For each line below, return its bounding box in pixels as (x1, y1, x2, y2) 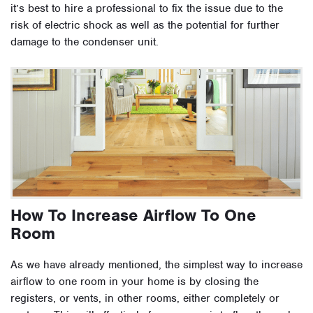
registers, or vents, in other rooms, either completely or (10, 291, 279, 306)
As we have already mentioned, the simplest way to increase (10, 258, 303, 272)
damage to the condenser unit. (10, 35, 159, 50)
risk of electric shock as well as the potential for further (10, 18, 279, 33)
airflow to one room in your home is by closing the (10, 275, 259, 289)
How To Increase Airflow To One (10, 205, 256, 226)
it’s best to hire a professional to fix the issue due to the (10, 1, 283, 16)
